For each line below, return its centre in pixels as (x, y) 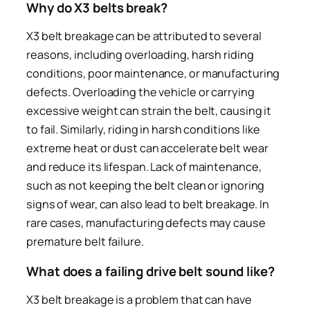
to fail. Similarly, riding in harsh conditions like (143, 130)
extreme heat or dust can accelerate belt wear (147, 148)
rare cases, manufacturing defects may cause (146, 223)
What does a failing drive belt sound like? (151, 271)
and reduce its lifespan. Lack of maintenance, (144, 167)
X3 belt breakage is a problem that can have (139, 300)
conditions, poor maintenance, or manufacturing (153, 74)
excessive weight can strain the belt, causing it (149, 111)
